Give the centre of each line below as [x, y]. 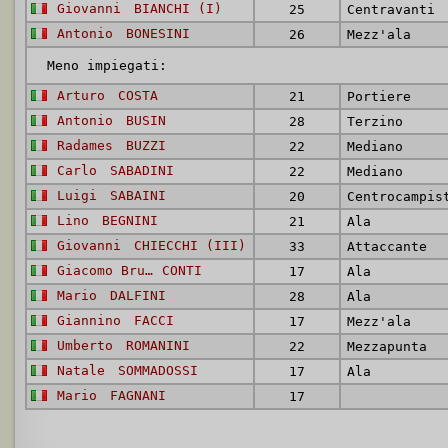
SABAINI [138, 195]
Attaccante [387, 246]
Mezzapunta [387, 346]
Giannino [93, 320]
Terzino [375, 121]
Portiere [379, 96]
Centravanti [391, 9]
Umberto [89, 345]
